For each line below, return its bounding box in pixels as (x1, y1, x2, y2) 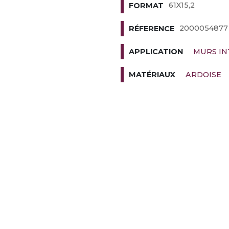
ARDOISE (185, 70, 221, 79)
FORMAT (128, 1, 164, 11)
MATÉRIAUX (128, 70, 175, 80)
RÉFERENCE (128, 24, 174, 34)
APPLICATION (128, 47, 183, 57)
